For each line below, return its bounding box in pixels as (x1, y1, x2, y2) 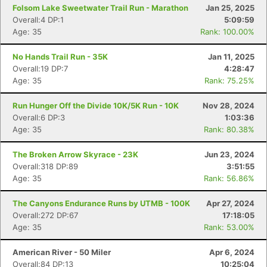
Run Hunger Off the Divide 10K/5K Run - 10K (13, 101, 179, 110)
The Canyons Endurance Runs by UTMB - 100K (13, 198, 190, 208)
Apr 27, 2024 (206, 198, 254, 208)
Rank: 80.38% (204, 125, 254, 134)
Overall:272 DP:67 (13, 210, 78, 220)
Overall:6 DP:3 (13, 113, 65, 122)
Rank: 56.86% (204, 173, 254, 183)
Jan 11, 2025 (208, 52, 254, 61)
